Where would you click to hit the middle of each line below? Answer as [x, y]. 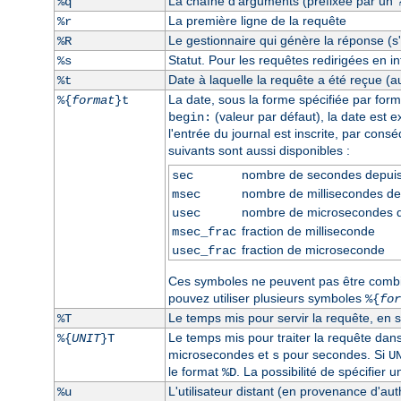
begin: [189, 117]
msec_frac [204, 231]
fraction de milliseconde [308, 230]
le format [195, 371]
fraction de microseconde [313, 249]
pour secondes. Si [333, 354]
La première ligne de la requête [257, 20]
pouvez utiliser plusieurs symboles [266, 298]
